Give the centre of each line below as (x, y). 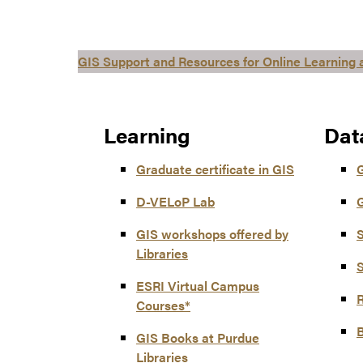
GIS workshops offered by (212, 234)
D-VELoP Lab (175, 202)
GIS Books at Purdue (198, 338)
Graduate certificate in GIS (215, 169)
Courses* (163, 305)
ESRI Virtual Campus (198, 286)
